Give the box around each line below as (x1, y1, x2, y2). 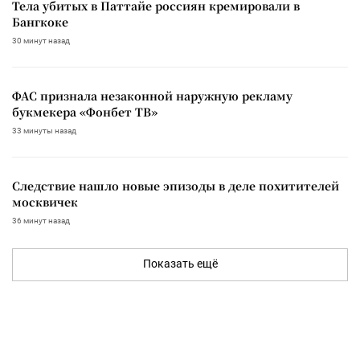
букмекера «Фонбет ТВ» (12, 103, 157, 120)
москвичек (12, 193, 78, 210)
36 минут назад (12, 215, 70, 225)
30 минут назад (12, 35, 70, 45)
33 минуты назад (12, 125, 76, 135)
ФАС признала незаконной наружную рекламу (12, 87, 292, 104)
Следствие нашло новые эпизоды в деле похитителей (12, 177, 339, 194)
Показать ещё (142, 256, 218, 270)
